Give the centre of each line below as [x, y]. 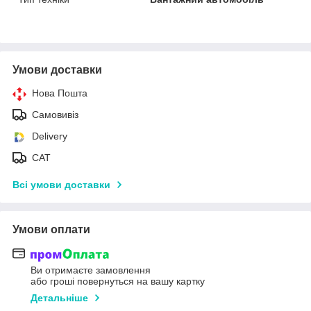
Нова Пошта [60, 93]
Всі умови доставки [61, 185]
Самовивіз [55, 115]
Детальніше [59, 297]
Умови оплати [51, 230]
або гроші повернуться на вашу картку [118, 281]
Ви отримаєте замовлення [91, 270]
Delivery [50, 136]
